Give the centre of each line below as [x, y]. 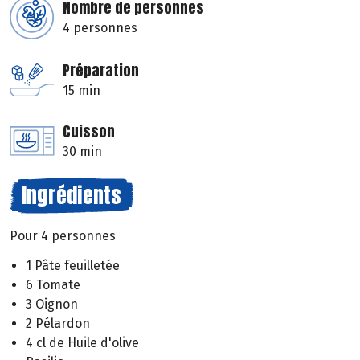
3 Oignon [52, 304]
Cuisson [89, 132]
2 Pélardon [58, 323]
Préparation [101, 71]
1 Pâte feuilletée [73, 265]
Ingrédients [72, 196]
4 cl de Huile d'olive [82, 342]
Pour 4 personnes [63, 236]
